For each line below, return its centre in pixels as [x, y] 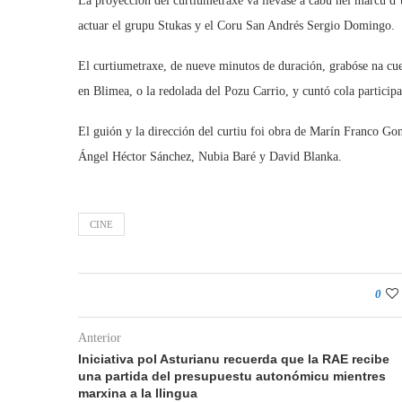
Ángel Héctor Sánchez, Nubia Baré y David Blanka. [210, 157]
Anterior [100, 338]
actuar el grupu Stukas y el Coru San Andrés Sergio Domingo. [236, 26]
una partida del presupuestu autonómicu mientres [232, 376]
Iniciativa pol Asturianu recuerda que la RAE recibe [234, 359]
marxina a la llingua [138, 393]
